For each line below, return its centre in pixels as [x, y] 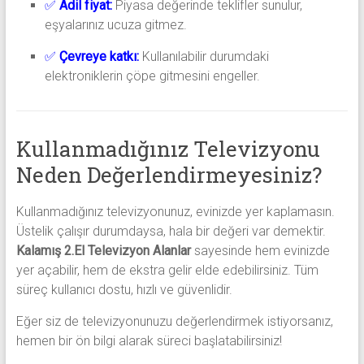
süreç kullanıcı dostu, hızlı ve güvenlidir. [124, 290]
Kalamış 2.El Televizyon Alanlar [103, 251]
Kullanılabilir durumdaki [205, 57]
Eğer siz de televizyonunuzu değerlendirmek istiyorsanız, [174, 322]
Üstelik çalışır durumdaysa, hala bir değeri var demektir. [171, 232]
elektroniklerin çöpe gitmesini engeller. [152, 76]
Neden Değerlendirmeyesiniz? [169, 175]
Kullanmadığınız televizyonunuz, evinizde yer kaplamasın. [175, 212]
